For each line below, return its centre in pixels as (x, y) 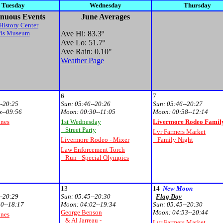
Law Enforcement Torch (93, 150)
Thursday (197, 5)
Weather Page (82, 60)
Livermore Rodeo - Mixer (95, 140)
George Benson (81, 212)
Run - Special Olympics (95, 158)
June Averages (105, 17)
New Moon (178, 188)
